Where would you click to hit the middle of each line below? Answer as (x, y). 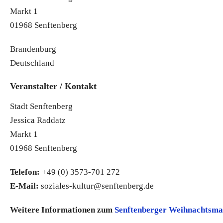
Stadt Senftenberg (41, 106)
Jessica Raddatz (38, 120)
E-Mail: (24, 186)
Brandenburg (33, 49)
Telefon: (25, 172)
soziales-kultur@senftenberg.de (96, 186)
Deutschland (32, 63)
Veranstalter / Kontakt (53, 86)
